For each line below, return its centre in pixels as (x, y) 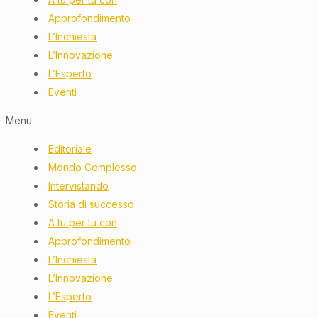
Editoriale (70, 148)
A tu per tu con (83, 222)
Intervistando (78, 185)
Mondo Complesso (93, 167)
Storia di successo (91, 204)
